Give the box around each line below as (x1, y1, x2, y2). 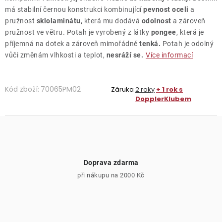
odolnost (141, 16, 171, 25)
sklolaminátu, (36, 16, 82, 25)
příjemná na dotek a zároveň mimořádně (5, 39, 139, 48)
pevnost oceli (143, 5, 189, 13)
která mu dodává (82, 16, 142, 25)
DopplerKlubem (135, 94, 191, 104)
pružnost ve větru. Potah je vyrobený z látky (5, 28, 151, 36)
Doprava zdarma (83, 158, 139, 166)
